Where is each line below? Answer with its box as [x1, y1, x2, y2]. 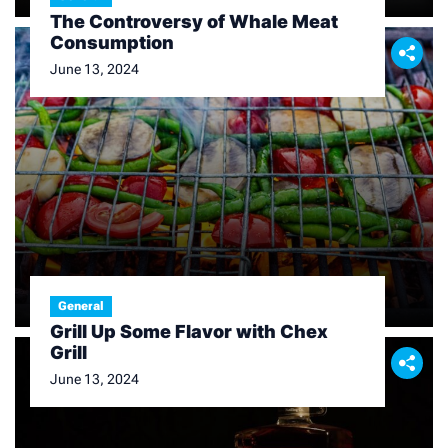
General [58, 299, 104, 313]
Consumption [50, 32, 174, 53]
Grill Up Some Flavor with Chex [50, 321, 328, 342]
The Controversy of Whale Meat [50, 11, 338, 32]
